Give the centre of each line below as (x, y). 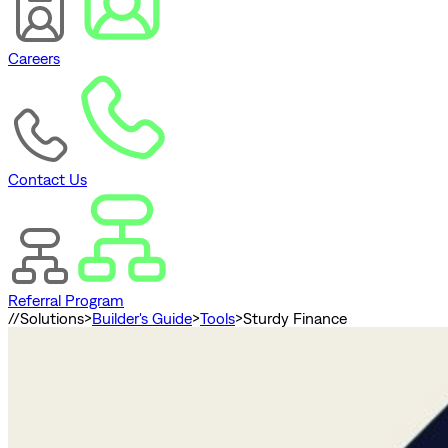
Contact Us (47, 179)
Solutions (52, 318)
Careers (34, 58)
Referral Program (66, 300)
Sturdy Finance (295, 318)
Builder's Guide (142, 318)
